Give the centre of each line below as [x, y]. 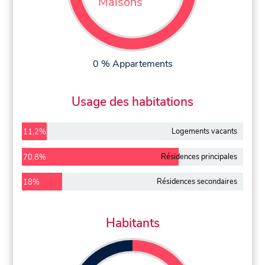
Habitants [132, 223]
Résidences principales [199, 156]
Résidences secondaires [197, 182]
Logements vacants [204, 131]
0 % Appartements [132, 64]
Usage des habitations [132, 102]
